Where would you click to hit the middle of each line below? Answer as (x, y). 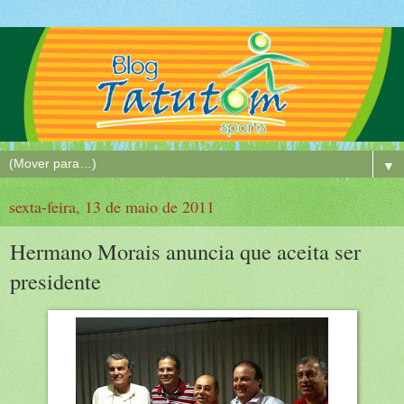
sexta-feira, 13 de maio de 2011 (112, 206)
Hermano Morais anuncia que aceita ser (185, 251)
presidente (55, 280)
